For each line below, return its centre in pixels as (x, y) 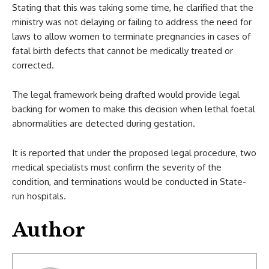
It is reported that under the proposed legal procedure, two (134, 153)
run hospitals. (39, 196)
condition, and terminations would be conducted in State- (129, 181)
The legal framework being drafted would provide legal (126, 94)
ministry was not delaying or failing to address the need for (132, 22)
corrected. (33, 65)
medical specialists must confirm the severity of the (117, 167)
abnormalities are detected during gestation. (104, 123)
